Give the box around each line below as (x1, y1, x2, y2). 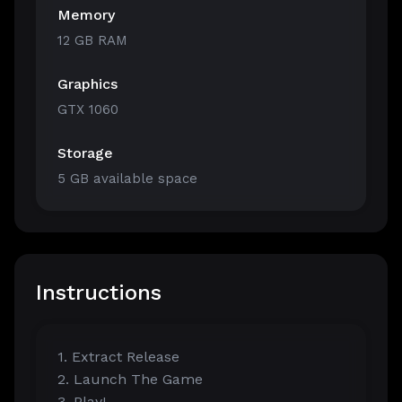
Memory (57, 6, 115, 24)
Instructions (36, 280, 162, 306)
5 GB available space (57, 170, 197, 188)
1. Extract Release (57, 348, 179, 366)
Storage (57, 144, 113, 162)
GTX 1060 (57, 101, 118, 118)
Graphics (57, 75, 118, 93)
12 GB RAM (57, 32, 127, 49)
